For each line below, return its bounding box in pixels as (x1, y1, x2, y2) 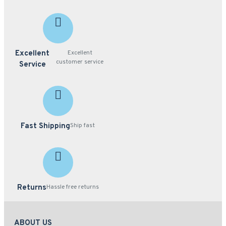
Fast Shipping (21, 122, 71, 131)
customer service (56, 58, 104, 66)
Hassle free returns (46, 183, 99, 191)
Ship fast (70, 122, 95, 130)
